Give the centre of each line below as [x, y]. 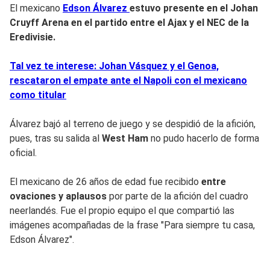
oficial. [23, 152]
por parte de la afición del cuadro [177, 196]
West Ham [125, 138]
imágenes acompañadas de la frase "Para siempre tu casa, [132, 225]
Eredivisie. [33, 37]
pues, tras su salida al [56, 138]
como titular [38, 95]
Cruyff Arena [39, 22]
